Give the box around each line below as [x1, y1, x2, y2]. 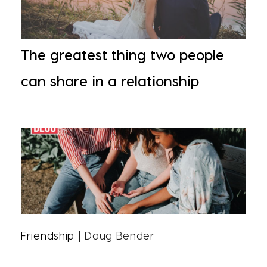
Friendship [21, 229, 74, 241]
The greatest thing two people [21, 46, 224, 63]
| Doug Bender [74, 229, 155, 241]
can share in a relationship [21, 72, 199, 89]
